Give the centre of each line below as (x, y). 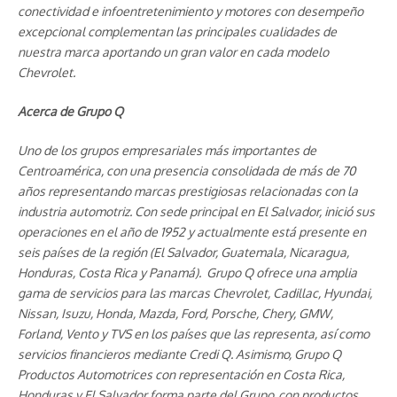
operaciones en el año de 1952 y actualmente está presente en (192, 231)
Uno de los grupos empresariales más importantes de (167, 150)
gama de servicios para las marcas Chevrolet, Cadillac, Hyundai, (195, 292)
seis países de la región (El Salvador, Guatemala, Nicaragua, (183, 252)
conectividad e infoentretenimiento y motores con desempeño (191, 11)
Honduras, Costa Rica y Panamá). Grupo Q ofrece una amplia (187, 272)
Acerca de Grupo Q (70, 111)
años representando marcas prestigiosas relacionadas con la (188, 191)
